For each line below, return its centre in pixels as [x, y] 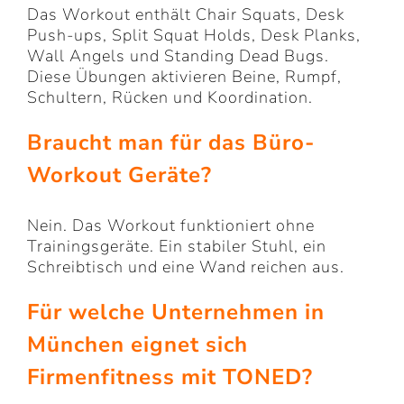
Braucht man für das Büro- [171, 143]
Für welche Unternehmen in [176, 312]
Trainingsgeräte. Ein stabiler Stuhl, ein [177, 246]
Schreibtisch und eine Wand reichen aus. [186, 266]
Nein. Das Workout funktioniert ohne [171, 225]
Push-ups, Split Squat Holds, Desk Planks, [194, 36]
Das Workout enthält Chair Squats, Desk [186, 15]
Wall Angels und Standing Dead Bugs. [178, 56]
